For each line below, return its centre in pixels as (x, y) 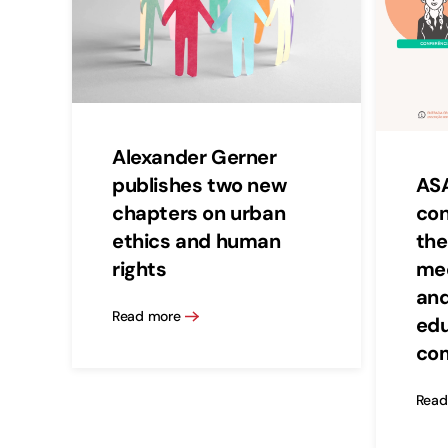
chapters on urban (199, 212)
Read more (146, 316)
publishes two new (199, 184)
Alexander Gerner (194, 156)
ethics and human (196, 240)
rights (139, 268)
